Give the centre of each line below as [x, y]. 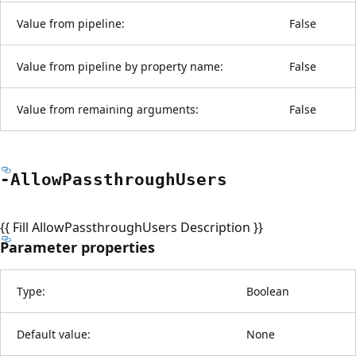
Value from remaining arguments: [108, 109]
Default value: [54, 334]
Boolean [268, 291]
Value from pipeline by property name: [120, 66]
